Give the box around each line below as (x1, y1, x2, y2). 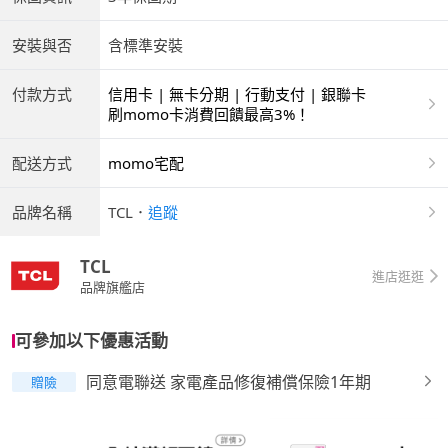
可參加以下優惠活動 (15, 329, 168, 353)
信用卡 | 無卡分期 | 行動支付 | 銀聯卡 (108, 84, 366, 105)
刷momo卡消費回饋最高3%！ (108, 104, 310, 125)
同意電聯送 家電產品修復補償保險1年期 (86, 371, 371, 394)
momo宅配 (108, 153, 188, 174)
